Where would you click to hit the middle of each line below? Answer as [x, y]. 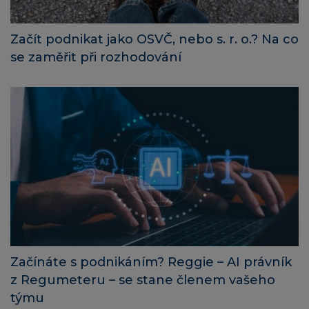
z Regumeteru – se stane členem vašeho [143, 280]
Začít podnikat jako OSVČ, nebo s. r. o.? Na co [154, 39]
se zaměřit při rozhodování [96, 57]
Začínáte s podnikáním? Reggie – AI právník [151, 262]
